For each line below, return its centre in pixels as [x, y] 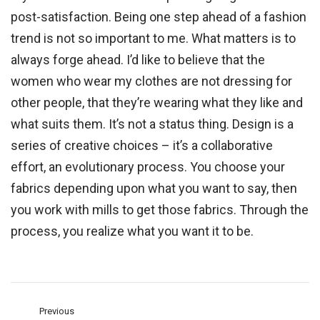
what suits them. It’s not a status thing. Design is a [152, 124]
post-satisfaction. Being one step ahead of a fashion [159, 17]
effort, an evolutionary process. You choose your [148, 167]
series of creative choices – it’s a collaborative [142, 146]
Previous [57, 311]
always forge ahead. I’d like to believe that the [138, 60]
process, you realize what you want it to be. [132, 231]
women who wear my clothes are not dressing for [152, 81]
